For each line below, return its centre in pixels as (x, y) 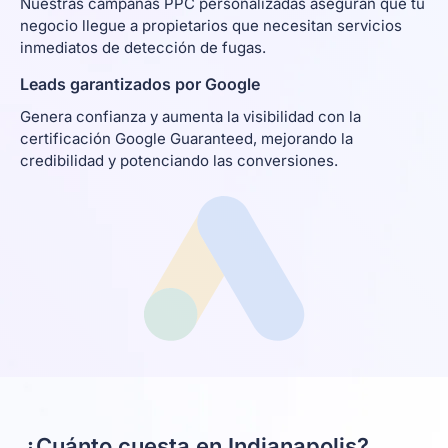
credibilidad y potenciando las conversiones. (179, 161)
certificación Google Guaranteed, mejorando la (186, 139)
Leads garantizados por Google (140, 84)
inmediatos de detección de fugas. (143, 48)
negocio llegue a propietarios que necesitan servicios (211, 26)
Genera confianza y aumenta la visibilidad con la (190, 117)
